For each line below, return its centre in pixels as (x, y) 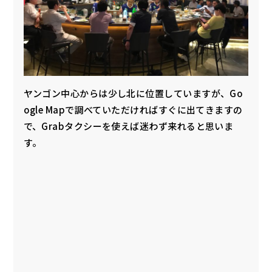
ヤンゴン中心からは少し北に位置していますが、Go (133, 93)
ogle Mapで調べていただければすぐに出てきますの (133, 109)
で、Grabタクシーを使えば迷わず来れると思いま (128, 126)
